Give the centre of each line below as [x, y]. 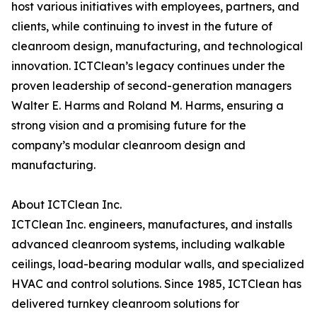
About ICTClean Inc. [67, 205]
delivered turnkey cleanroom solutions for [125, 304]
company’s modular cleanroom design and [128, 145]
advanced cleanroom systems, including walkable [148, 244]
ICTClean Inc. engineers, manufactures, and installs [152, 225]
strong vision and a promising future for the [129, 126]
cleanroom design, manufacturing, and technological [157, 46]
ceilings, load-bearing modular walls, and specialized [158, 264]
